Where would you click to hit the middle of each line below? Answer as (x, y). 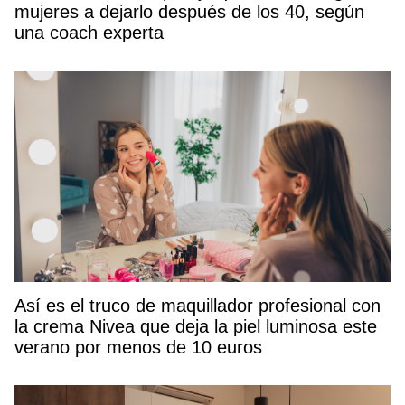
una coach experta (89, 33)
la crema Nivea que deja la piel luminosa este (196, 327)
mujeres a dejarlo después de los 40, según (189, 12)
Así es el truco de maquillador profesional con (198, 306)
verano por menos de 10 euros (138, 348)
